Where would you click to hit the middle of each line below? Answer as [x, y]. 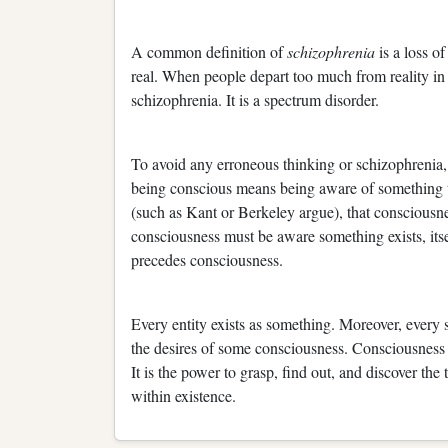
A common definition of [209, 51]
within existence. [186, 395]
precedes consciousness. [207, 259]
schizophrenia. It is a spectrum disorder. [255, 99]
